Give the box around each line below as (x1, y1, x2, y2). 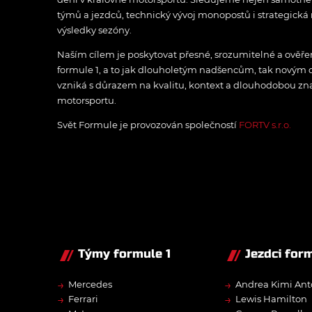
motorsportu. (57, 95, 116, 107)
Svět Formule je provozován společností (57, 119, 239, 131)
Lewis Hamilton (235, 293, 307, 305)
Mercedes (68, 279, 112, 290)
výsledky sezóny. (57, 24, 132, 36)
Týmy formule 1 (78, 247, 171, 262)
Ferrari (68, 293, 98, 305)
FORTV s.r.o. (239, 119, 291, 131)
